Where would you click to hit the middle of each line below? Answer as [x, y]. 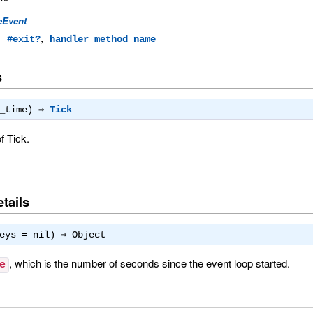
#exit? [24, 39]
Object [89, 235]
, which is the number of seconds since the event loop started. [150, 263]
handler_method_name [103, 39]
